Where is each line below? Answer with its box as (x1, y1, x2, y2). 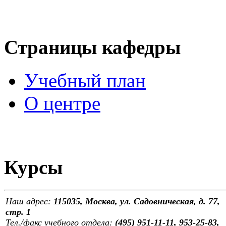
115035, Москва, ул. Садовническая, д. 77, (53, 196, 220, 206)
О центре (24, 92, 100, 115)
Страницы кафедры (4, 36, 181, 58)
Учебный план (24, 70, 146, 92)
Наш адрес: (6, 196, 53, 206)
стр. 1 (6, 206, 31, 217)
